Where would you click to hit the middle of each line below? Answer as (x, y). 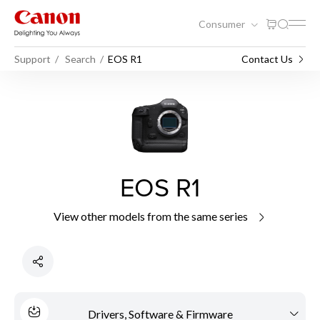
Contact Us (267, 59)
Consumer (223, 24)
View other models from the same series (151, 216)
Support (32, 59)
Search (80, 59)
